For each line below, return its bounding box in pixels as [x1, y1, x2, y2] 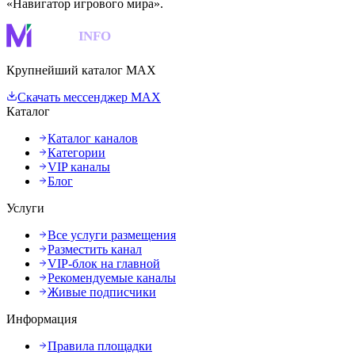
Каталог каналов [48, 131, 138, 145]
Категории [48, 145, 105, 159]
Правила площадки [48, 338, 152, 353]
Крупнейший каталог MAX [6, 63, 156, 77]
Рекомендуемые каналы [48, 270, 176, 284]
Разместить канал [48, 242, 142, 256]
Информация [6, 311, 77, 326]
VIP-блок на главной [48, 256, 160, 270]
